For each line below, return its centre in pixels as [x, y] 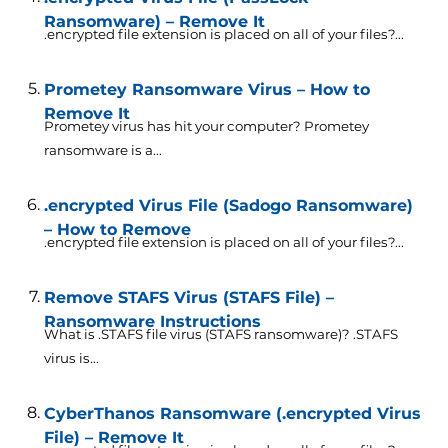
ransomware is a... [102, 149]
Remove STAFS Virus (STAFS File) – [188, 297]
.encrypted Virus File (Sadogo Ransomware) [228, 205]
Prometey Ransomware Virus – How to [206, 89]
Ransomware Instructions [152, 321]
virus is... [71, 357]
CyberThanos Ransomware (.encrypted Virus [232, 413]
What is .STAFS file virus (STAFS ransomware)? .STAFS [220, 333]
